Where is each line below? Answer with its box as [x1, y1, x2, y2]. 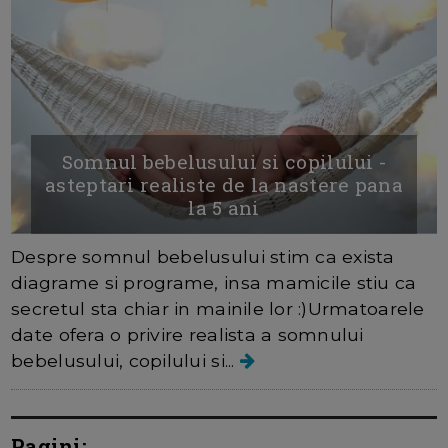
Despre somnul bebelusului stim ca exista [11, 245, 395, 267]
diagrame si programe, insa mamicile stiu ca [11, 271, 417, 293]
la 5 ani [188, 194, 260, 220]
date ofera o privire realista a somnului [11, 323, 364, 345]
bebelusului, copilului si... [11, 349, 240, 371]
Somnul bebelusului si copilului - [61, 148, 387, 174]
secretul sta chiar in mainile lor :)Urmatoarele [11, 297, 425, 319]
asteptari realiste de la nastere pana [45, 171, 403, 197]
